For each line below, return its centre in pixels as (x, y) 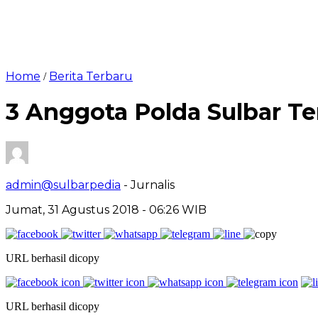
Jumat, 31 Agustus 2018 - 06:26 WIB (106, 209)
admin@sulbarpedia (63, 185)
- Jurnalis (149, 185)
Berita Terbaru (91, 76)
